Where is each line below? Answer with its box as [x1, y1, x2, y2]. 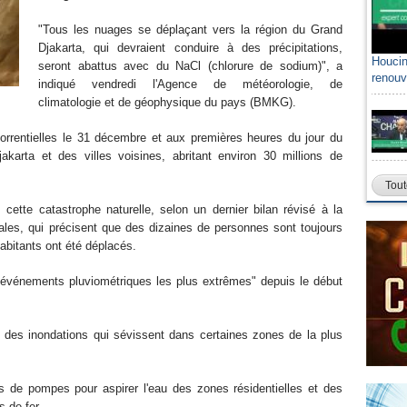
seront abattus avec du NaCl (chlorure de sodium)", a [38, 59, 342, 73]
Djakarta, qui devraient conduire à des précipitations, [38, 41, 342, 55]
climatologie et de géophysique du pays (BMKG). [38, 95, 296, 109]
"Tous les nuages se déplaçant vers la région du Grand [38, 23, 342, 36]
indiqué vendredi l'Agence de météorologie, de [38, 77, 342, 91]
